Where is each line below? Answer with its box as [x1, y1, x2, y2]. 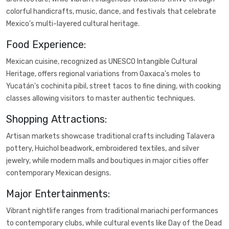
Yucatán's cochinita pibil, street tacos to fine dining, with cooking [6, 82, 221, 91]
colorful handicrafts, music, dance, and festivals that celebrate [6, 7, 216, 16]
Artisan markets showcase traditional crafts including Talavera [6, 132, 215, 141]
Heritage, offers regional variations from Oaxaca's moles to [6, 70, 200, 79]
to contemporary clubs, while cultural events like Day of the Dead [6, 219, 222, 228]
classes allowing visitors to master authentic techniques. [6, 94, 195, 103]
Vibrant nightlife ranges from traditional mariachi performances [6, 207, 218, 216]
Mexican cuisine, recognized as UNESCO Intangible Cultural [6, 57, 197, 66]
